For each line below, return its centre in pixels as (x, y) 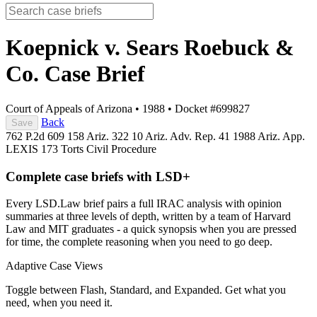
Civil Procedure (121, 149)
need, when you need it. (59, 303)
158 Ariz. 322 (99, 136)
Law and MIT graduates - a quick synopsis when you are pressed (151, 229)
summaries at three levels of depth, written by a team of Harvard (148, 217)
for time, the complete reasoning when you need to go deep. (139, 242)
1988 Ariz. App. (269, 136)
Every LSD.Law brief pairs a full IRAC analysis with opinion (144, 204)
